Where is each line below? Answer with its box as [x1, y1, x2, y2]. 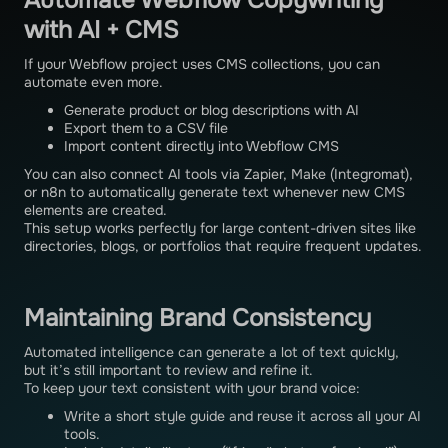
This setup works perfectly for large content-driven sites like [24, 219, 416, 238]
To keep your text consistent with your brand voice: [24, 379, 360, 398]
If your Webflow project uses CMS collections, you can [24, 55, 380, 74]
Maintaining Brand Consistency [24, 303, 371, 334]
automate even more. [24, 73, 163, 92]
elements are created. [24, 201, 167, 220]
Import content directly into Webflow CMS [64, 137, 339, 156]
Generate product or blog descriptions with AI [64, 101, 359, 120]
